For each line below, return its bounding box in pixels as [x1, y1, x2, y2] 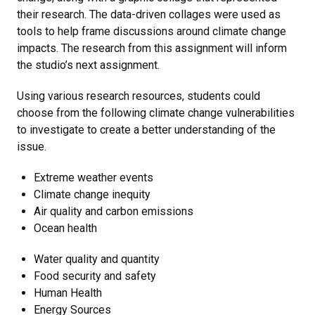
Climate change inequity [34, 188, 150, 201]
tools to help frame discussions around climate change [17, 25, 286, 38]
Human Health [34, 286, 102, 300]
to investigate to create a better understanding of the [17, 123, 276, 136]
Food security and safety [34, 269, 156, 283]
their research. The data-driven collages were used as [17, 8, 281, 21]
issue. [17, 140, 46, 153]
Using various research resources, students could [17, 89, 260, 103]
